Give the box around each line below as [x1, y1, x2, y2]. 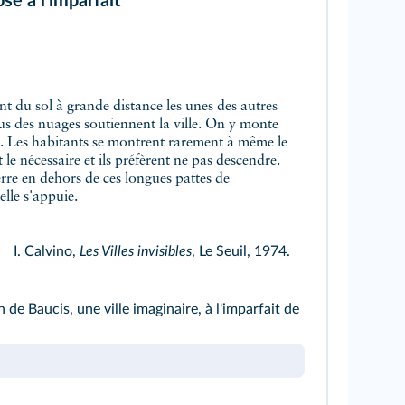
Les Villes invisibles [80, 244, 192, 259]
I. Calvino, [14, 244, 80, 259]
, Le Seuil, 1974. [192, 244, 290, 259]
